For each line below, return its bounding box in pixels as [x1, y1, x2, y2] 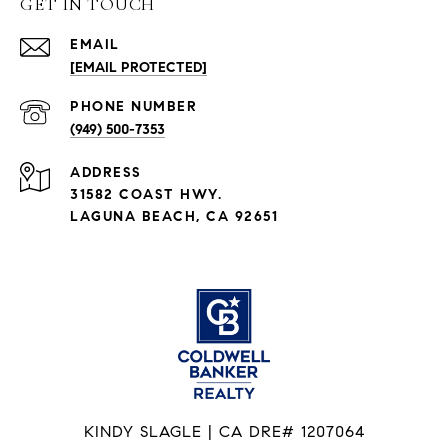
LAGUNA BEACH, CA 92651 [70, 207, 278, 225]
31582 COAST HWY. [70, 185, 222, 203]
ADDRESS [70, 163, 142, 181]
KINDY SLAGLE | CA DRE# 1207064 [83, 421, 365, 441]
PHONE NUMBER [70, 97, 197, 115]
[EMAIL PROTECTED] [70, 58, 207, 76]
